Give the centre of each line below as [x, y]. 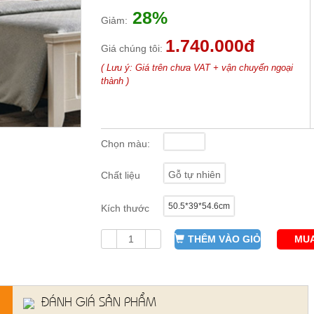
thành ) [115, 81]
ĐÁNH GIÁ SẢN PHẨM [97, 301]
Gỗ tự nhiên [194, 175]
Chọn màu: [125, 144]
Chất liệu [121, 175]
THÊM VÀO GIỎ [224, 239]
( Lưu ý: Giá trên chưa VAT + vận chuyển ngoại [197, 68]
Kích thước [125, 208]
